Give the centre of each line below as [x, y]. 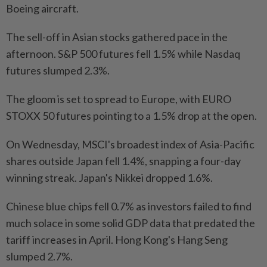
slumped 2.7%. [39, 257]
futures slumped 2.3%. [58, 71]
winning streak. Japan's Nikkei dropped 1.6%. [109, 178]
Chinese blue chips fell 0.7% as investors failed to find [129, 207]
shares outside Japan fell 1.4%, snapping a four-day [123, 161]
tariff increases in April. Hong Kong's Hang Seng [117, 240]
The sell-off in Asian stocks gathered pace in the [117, 37]
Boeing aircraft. [42, 9]
